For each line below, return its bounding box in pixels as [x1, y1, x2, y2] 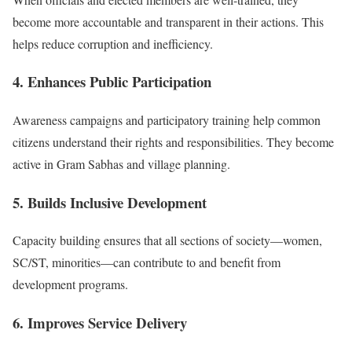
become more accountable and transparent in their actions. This [13, 13, 324, 30]
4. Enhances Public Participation [13, 71, 211, 93]
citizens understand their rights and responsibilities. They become [13, 134, 334, 151]
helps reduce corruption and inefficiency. [13, 35, 213, 52]
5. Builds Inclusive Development [13, 191, 207, 213]
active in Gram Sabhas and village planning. [13, 156, 230, 173]
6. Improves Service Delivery [13, 312, 187, 334]
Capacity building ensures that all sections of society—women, [13, 232, 322, 249]
